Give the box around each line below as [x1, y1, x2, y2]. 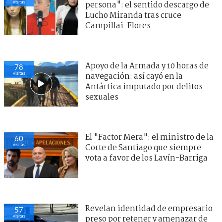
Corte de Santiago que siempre [85, 141, 201, 154]
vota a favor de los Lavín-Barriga [85, 152, 208, 165]
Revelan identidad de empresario [85, 202, 213, 215]
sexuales [85, 91, 118, 104]
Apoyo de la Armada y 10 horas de [85, 59, 209, 72]
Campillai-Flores [85, 19, 151, 32]
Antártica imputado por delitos [85, 80, 203, 93]
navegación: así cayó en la [85, 70, 183, 83]
